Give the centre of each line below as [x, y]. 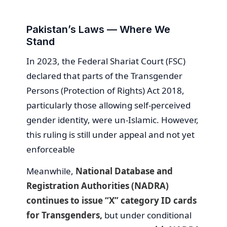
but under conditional [147, 215]
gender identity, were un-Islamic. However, [112, 120]
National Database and [124, 171]
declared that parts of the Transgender [104, 75]
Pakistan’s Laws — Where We [98, 29]
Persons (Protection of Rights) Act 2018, [105, 90]
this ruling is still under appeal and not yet [110, 134]
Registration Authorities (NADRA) [98, 185]
